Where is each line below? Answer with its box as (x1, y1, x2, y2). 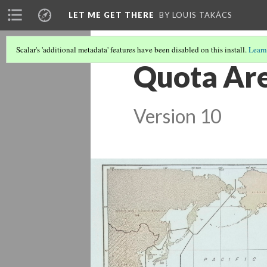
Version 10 (133, 105, 221, 128)
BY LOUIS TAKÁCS (159, 10, 232, 20)
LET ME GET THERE (69, 10, 154, 20)
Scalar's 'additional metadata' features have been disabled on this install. (16, 44, 249, 55)
